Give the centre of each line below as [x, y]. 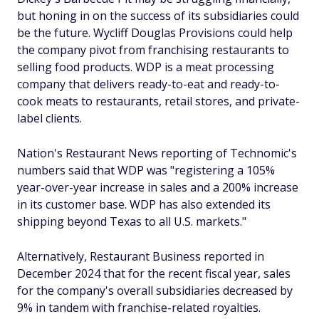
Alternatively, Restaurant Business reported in [141, 256]
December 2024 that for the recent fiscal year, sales [154, 273]
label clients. [49, 118]
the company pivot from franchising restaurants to [153, 50]
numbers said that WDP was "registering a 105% [146, 170]
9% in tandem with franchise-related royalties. [139, 308]
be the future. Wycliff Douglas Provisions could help [155, 33]
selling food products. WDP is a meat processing [146, 67]
